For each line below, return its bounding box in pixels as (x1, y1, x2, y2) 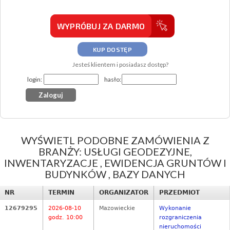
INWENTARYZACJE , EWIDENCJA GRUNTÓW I (4, 157, 226, 169)
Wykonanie (159, 205, 191, 212)
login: (27, 75, 42, 83)
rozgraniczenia (159, 214, 202, 221)
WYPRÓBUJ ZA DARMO (56, 21, 145, 31)
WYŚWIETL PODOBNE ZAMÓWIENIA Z (21, 134, 209, 146)
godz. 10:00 (48, 214, 83, 221)
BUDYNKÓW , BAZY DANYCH (45, 168, 185, 180)
